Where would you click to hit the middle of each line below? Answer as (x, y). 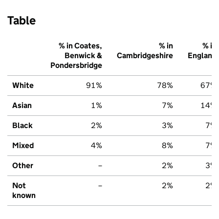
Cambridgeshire (145, 55)
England (202, 55)
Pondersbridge (76, 65)
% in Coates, (80, 45)
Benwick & (83, 55)
